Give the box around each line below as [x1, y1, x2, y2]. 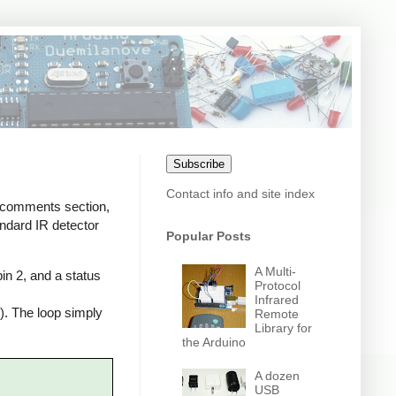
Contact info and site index [166, 187, 315, 201]
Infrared [255, 292, 300, 307]
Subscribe [173, 157, 225, 171]
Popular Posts [166, 229, 251, 243]
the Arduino [181, 334, 246, 349]
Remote [255, 306, 300, 321]
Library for [255, 320, 313, 335]
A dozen [255, 369, 301, 384]
